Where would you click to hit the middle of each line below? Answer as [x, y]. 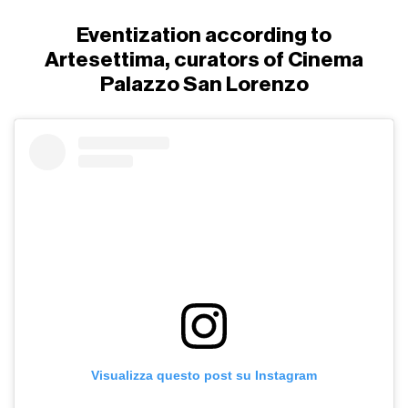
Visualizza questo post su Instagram [204, 376]
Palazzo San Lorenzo [204, 85]
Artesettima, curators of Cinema [204, 60]
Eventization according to [204, 36]
